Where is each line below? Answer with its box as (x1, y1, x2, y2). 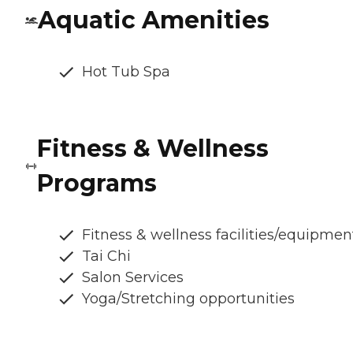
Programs (37, 169, 158, 199)
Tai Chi (82, 247, 131, 266)
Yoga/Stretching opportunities (82, 290, 295, 308)
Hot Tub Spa (82, 63, 170, 81)
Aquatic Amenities (38, 6, 269, 35)
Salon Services (82, 269, 184, 287)
